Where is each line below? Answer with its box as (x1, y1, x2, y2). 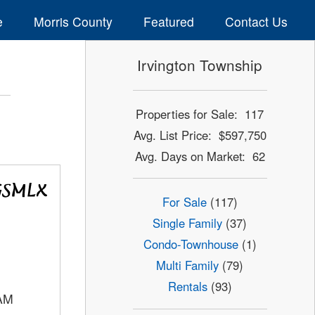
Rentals (167, 278, 207, 295)
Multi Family (156, 257, 219, 274)
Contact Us (224, 12, 288, 30)
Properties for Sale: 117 (136, 105, 264, 122)
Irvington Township (137, 54, 263, 76)
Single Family (153, 214, 223, 232)
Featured (143, 12, 194, 30)
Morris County (33, 12, 112, 30)
